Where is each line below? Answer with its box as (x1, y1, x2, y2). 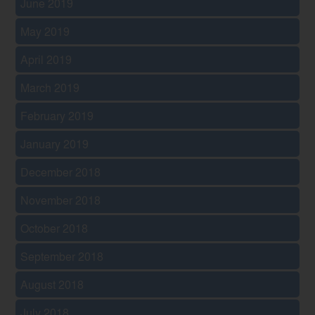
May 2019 (20, 22, 70, 39)
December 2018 (20, 163, 101, 180)
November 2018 (20, 191, 101, 208)
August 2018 (20, 276, 84, 292)
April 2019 (20, 51, 72, 67)
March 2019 (20, 79, 80, 96)
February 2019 (20, 107, 94, 124)
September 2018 (20, 247, 104, 264)
